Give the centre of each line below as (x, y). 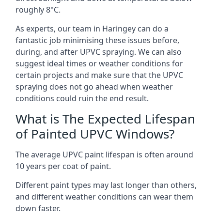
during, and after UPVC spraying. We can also (99, 52)
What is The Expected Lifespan (105, 118)
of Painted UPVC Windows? (95, 133)
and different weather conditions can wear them (104, 196)
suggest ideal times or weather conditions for (99, 63)
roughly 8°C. (38, 9)
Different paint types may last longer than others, (106, 185)
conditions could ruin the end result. (82, 98)
